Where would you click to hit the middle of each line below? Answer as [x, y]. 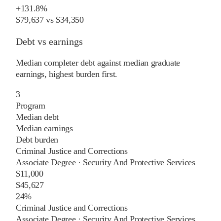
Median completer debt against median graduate [98, 62]
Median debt [37, 117]
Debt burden [37, 139]
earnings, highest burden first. [67, 74]
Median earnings [44, 128]
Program [31, 105]
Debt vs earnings [49, 41]
